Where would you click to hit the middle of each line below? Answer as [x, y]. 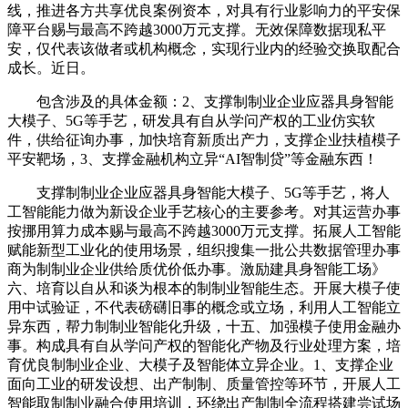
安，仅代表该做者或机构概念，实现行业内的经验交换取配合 [204, 48]
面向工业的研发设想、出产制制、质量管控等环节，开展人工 [204, 383]
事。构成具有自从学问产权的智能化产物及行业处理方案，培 [204, 345]
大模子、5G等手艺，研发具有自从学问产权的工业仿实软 [191, 120]
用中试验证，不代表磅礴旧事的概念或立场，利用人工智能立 [204, 307]
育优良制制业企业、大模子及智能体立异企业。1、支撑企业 [200, 364]
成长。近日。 [51, 67]
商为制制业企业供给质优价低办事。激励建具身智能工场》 [197, 269]
